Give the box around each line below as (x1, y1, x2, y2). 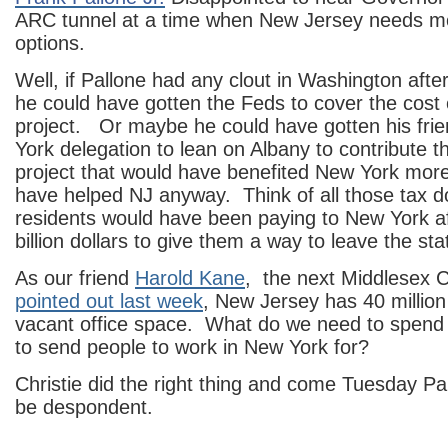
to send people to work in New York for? (15, 336, 369, 358)
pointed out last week (15, 290, 203, 312)
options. (15, 32, 85, 54)
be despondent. (15, 396, 153, 418)
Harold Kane (135, 267, 245, 289)
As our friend (15, 267, 135, 289)
